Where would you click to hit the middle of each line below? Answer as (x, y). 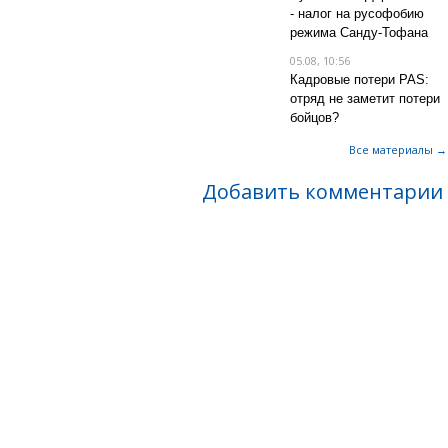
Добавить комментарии (322, 191)
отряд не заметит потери (364, 98)
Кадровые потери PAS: (359, 79)
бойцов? (314, 117)
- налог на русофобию (356, 13)
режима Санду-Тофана (358, 32)
